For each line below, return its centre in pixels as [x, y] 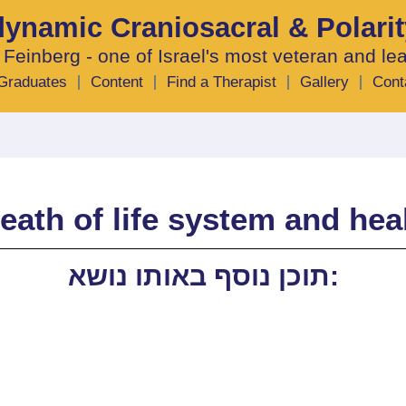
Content [117, 82]
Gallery [325, 82]
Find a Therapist [222, 82]
